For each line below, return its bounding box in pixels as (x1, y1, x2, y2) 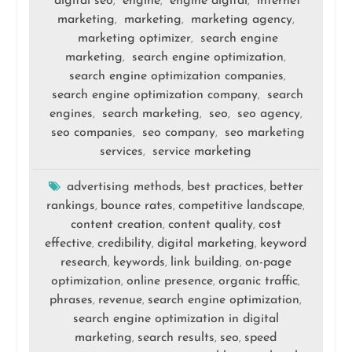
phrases (49, 293, 93, 306)
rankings (46, 199, 96, 212)
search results (137, 331, 215, 344)
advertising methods (66, 180, 181, 193)
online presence (126, 274, 214, 288)
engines (49, 107, 93, 120)
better (269, 180, 303, 193)
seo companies (50, 126, 133, 139)
